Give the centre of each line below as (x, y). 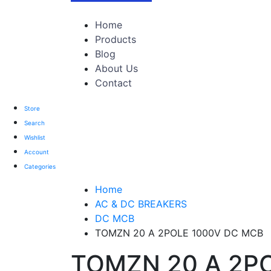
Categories (40, 167)
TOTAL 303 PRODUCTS (125, 11)
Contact (113, 83)
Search (34, 123)
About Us (116, 69)
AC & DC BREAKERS (141, 204)
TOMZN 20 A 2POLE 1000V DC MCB (179, 233)
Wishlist (35, 138)
